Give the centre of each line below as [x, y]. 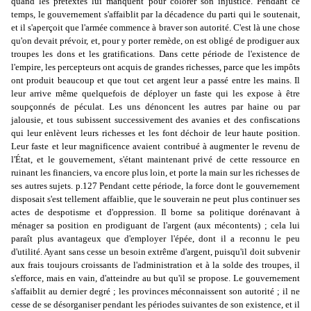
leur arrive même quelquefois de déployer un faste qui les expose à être [155, 94]
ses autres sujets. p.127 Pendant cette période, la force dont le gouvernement [155, 186]
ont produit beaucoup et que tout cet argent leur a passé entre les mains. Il [155, 81]
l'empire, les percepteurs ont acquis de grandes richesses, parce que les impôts [155, 67]
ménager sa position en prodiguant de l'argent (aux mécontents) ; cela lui [155, 226]
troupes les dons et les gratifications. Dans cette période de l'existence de [155, 54]
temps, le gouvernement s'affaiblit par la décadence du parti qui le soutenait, [155, 15]
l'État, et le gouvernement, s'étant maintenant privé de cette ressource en [155, 160]
